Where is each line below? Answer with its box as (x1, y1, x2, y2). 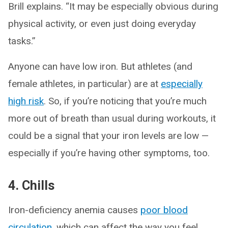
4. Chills (8, 178, 54, 193)
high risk (8, 95, 44, 107)
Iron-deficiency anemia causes (8, 204, 140, 216)
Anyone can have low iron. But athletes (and (8, 60, 192, 72)
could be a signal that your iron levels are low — (8, 129, 209, 141)
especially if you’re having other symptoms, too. (8, 147, 210, 159)
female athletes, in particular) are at (8, 77, 161, 90)
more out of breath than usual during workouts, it (8, 112, 216, 124)
